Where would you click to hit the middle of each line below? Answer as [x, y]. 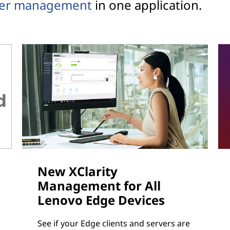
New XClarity [77, 171]
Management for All [99, 186]
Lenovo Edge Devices [101, 200]
